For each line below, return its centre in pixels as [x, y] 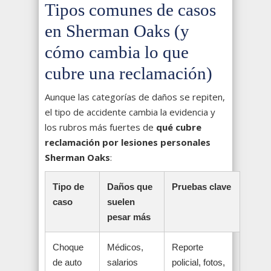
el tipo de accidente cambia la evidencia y [130, 112]
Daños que [130, 187]
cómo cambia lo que [117, 52]
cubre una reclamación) [129, 73]
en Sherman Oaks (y [117, 31]
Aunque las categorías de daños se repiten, [135, 97]
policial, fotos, [198, 263]
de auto [67, 263]
